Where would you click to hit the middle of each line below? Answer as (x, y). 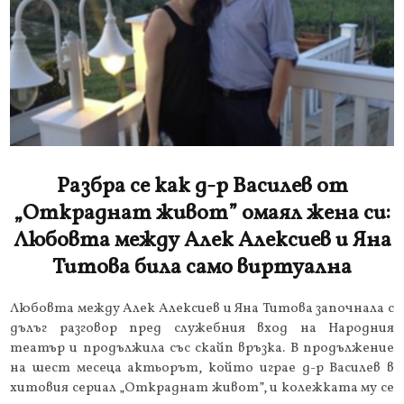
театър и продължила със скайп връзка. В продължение (202, 348)
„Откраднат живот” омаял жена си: (202, 213)
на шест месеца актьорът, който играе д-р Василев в (202, 368)
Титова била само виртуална (202, 267)
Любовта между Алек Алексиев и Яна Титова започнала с (202, 308)
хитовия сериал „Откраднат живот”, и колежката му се (202, 388)
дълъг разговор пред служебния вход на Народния (202, 328)
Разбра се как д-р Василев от (202, 186)
